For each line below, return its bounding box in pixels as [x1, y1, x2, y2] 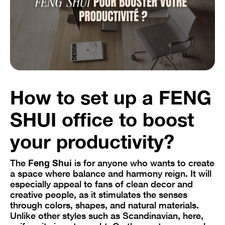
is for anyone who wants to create [72, 157, 214, 168]
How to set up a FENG [10, 85, 211, 108]
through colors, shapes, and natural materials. [10, 199, 199, 210]
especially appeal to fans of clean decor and [10, 178, 193, 189]
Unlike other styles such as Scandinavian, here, [10, 209, 203, 221]
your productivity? [10, 130, 174, 153]
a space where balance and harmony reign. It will [10, 167, 211, 179]
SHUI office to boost [10, 107, 194, 131]
